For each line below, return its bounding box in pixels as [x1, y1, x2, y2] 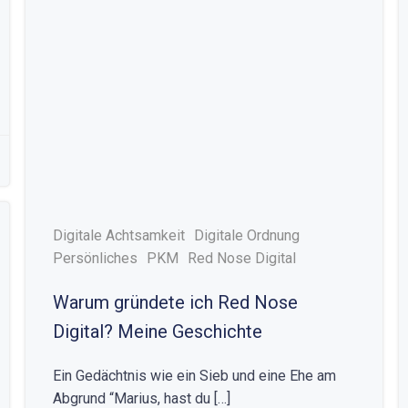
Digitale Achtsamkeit [52, 227, 185, 244]
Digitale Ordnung [193, 227, 300, 244]
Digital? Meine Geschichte [52, 321, 262, 342]
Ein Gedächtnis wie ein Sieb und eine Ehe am [52, 367, 336, 384]
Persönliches [52, 250, 138, 267]
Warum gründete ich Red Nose [52, 291, 298, 313]
